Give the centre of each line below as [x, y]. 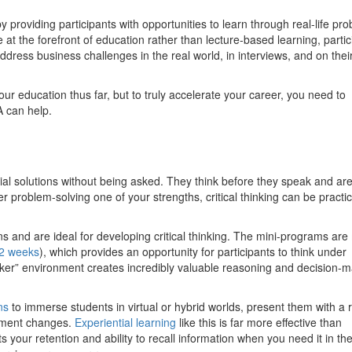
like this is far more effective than [259, 322]
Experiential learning [125, 322]
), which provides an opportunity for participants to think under [193, 251]
